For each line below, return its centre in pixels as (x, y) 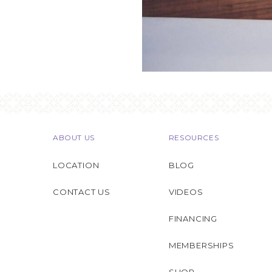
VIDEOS (186, 192)
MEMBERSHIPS (201, 245)
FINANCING (193, 219)
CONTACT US (81, 192)
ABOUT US (73, 138)
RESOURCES (194, 138)
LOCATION (76, 165)
